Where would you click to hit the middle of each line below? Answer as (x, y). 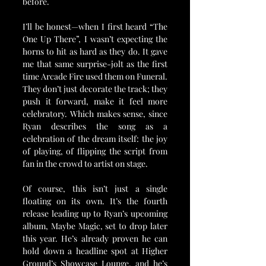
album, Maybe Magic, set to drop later (95, 226)
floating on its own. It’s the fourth (95, 201)
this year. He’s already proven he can (95, 238)
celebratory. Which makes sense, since (95, 113)
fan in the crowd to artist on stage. (85, 163)
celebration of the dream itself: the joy (95, 138)
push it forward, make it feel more (95, 101)
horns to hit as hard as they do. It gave (95, 51)
